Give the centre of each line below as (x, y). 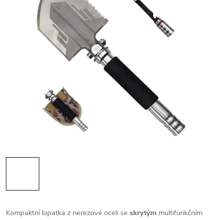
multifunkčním (179, 213)
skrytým (143, 213)
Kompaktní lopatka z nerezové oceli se (68, 213)
